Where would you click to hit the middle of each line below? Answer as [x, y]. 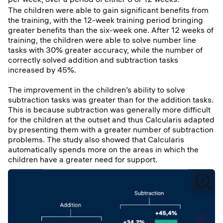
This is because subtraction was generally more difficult [109, 110]
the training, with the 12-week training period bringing [106, 20]
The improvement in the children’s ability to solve [97, 90]
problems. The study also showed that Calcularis [96, 139]
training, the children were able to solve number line [102, 40]
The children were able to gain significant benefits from [108, 10]
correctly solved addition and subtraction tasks [93, 60]
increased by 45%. [42, 70]
